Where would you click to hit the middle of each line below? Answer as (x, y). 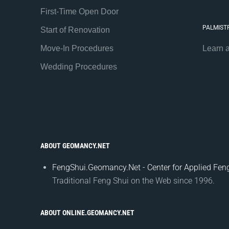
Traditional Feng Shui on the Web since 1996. (133, 181)
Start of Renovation (75, 30)
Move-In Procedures (77, 49)
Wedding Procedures (78, 67)
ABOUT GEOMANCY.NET (75, 146)
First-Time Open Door (79, 12)
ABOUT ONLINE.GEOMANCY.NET (87, 213)
